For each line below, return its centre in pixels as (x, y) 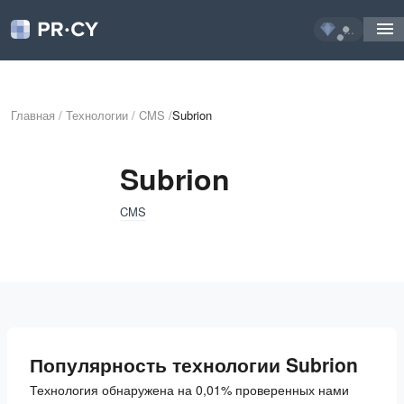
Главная (33, 115)
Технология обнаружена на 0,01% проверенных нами (189, 390)
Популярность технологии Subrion (194, 364)
